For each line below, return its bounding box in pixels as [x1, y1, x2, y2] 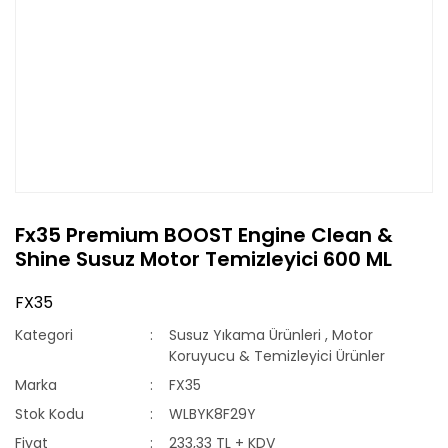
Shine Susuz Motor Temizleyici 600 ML [15, 245, 392, 273]
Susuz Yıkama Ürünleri [169, 325, 322, 345]
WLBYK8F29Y [169, 404, 257, 424]
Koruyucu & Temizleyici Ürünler [169, 346, 386, 366]
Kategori [15, 325, 73, 345]
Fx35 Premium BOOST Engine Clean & [15, 221, 393, 249]
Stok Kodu [15, 404, 84, 424]
